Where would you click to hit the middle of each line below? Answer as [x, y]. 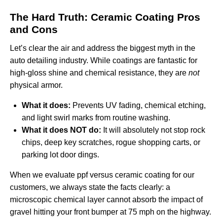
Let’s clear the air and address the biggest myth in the [103, 48]
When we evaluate [43, 175]
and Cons [34, 30]
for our [182, 175]
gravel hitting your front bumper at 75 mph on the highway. [110, 212]
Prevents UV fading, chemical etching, [138, 106]
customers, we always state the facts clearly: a [90, 187]
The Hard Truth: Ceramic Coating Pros [105, 17]
